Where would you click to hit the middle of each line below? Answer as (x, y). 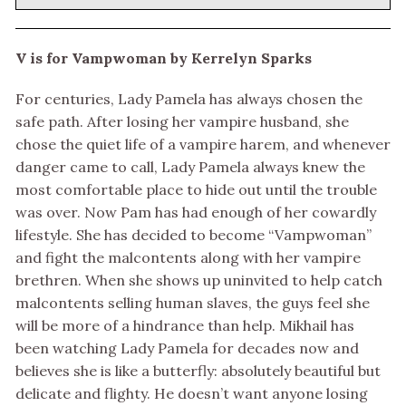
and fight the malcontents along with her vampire (188, 258)
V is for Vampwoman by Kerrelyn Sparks (164, 58)
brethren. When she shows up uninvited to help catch (199, 280)
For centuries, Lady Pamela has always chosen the (189, 99)
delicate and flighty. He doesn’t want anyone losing (192, 394)
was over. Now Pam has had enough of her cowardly (196, 213)
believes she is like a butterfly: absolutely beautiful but (198, 371)
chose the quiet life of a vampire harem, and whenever (203, 145)
